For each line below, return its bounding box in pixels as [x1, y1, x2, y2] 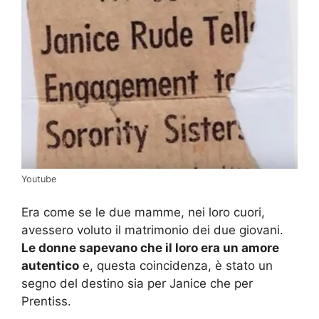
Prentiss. [21, 294, 71, 309]
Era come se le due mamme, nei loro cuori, [21, 205, 265, 220]
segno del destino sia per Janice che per [21, 276, 253, 291]
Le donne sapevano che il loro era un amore [21, 241, 279, 256]
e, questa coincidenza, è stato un [79, 258, 273, 273]
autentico [21, 258, 79, 273]
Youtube [21, 173, 56, 184]
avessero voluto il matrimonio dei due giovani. [21, 223, 283, 238]
